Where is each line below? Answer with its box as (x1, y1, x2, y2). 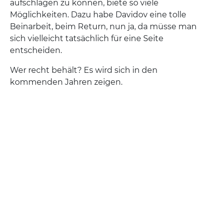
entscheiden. (10, 46, 62, 55)
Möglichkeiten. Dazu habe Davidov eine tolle (10, 10, 186, 20)
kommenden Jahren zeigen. (10, 77, 122, 87)
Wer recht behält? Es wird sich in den (10, 65, 158, 75)
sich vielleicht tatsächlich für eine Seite (10, 34, 164, 44)
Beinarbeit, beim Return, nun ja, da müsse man (10, 22, 197, 32)
